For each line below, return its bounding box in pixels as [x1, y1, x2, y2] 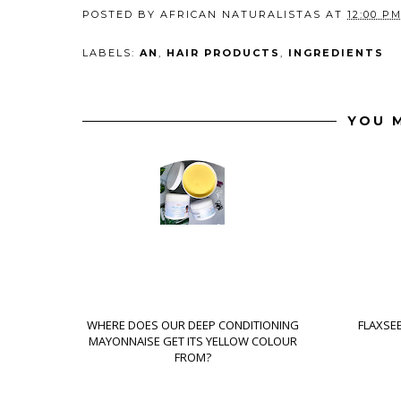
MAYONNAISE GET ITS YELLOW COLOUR [88, 333, 297, 350]
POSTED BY [82, 8, 160, 21]
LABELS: [82, 47, 140, 60]
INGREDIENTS [288, 47, 384, 60]
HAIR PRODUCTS [166, 47, 280, 60]
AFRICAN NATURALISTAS [160, 8, 321, 21]
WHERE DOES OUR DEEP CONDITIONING [86, 317, 299, 334]
